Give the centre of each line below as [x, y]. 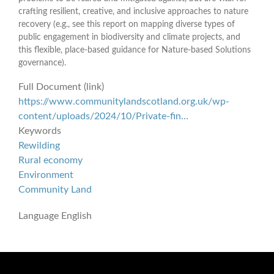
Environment [46, 175]
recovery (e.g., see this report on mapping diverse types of [127, 24]
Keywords [40, 131]
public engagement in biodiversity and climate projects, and [129, 37]
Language [39, 216]
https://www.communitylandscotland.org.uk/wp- [124, 101]
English [76, 216]
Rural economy [50, 160]
